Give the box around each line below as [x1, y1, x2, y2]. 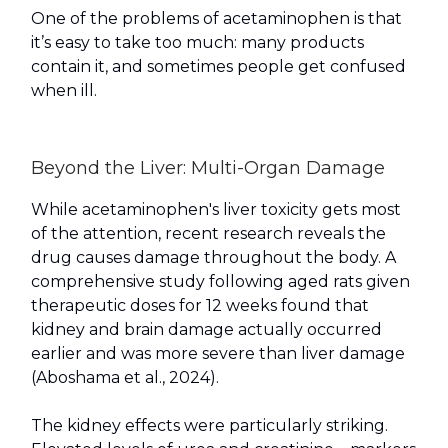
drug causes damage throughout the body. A [31, 248, 396, 268]
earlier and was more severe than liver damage [31, 344, 405, 364]
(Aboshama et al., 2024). [31, 368, 219, 388]
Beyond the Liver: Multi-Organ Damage [31, 157, 385, 180]
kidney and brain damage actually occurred [31, 320, 382, 340]
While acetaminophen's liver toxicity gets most [31, 200, 401, 220]
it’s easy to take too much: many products [31, 33, 364, 53]
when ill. [31, 81, 97, 101]
